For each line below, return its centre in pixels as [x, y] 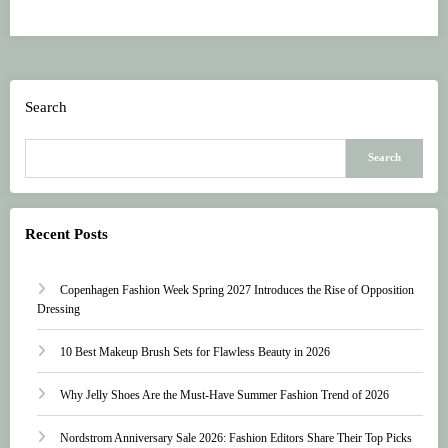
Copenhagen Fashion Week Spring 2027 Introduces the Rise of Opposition [237, 289]
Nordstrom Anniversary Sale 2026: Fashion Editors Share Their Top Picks [236, 437]
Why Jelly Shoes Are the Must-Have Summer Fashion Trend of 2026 [224, 394]
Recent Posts [66, 234]
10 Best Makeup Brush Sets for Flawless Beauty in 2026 [195, 351]
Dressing [58, 308]
